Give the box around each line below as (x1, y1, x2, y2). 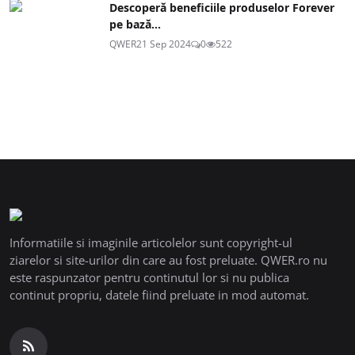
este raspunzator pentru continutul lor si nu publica (10, 269, 289, 285)
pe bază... (109, 16, 161, 32)
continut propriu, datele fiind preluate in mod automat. (10, 286, 309, 303)
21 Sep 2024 (136, 36, 191, 51)
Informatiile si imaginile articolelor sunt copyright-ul (10, 234, 292, 250)
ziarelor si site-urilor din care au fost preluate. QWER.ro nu (10, 251, 327, 268)
